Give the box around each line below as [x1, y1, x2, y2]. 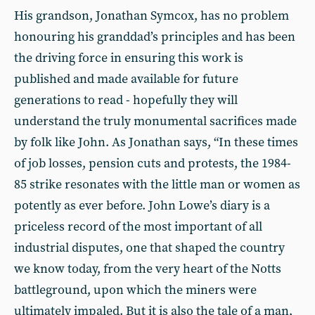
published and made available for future [14, 71, 238, 87]
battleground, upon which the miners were [14, 282, 257, 298]
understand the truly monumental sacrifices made [14, 113, 297, 129]
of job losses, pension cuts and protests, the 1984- [14, 155, 291, 172]
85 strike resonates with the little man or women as [14, 176, 300, 193]
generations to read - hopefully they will [14, 92, 238, 108]
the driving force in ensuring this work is [14, 50, 243, 66]
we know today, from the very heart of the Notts [14, 261, 281, 277]
